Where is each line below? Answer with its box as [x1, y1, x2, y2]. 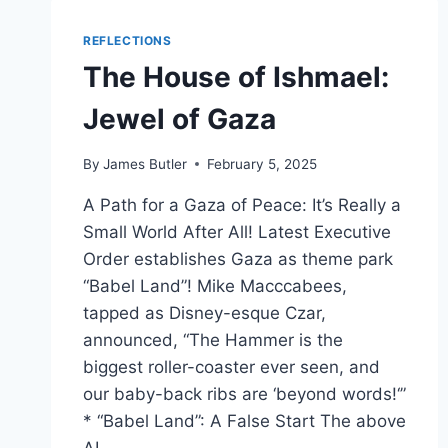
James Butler [103, 155, 188, 172]
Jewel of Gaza [83, 101, 276, 136]
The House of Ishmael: [83, 59, 389, 94]
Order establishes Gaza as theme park [83, 248, 393, 269]
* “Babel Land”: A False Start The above [83, 410, 406, 431]
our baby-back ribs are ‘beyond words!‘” [83, 383, 406, 404]
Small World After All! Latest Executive [83, 221, 391, 242]
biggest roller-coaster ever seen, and [83, 356, 380, 377]
